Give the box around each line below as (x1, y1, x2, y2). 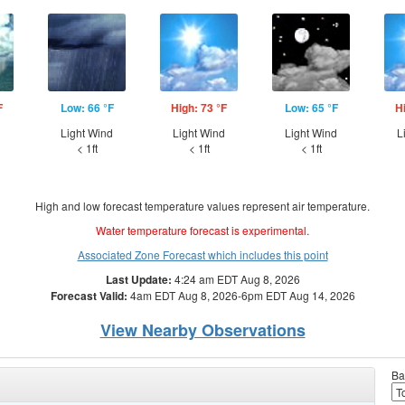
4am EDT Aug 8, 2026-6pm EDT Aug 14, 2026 (127, 287, 355, 303)
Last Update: (105, 271, 172, 287)
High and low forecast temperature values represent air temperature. (35, 198, 370, 213)
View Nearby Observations (99, 318, 306, 342)
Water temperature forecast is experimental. (96, 222, 309, 238)
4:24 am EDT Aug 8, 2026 (171, 271, 300, 287)
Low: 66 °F (60, 99, 114, 116)
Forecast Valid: (50, 287, 127, 304)
